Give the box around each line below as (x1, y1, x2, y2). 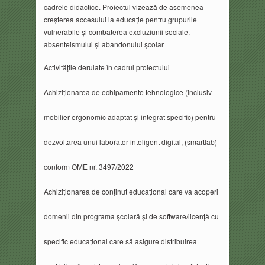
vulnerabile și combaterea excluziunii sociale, (43, 27, 190, 37)
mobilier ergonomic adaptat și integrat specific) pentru (43, 111, 216, 122)
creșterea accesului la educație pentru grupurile (43, 14, 197, 25)
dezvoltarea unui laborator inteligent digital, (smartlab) (43, 136, 217, 147)
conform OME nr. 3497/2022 (43, 161, 134, 172)
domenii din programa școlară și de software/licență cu (43, 211, 219, 221)
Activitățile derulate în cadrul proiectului (43, 62, 170, 72)
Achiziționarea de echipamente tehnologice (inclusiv (43, 86, 212, 97)
